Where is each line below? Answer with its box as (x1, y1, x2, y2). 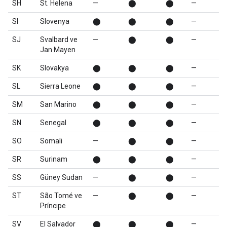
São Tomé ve (40, 192, 82, 200)
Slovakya (40, 64, 69, 72)
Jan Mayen (40, 46, 75, 54)
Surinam (40, 155, 67, 163)
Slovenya (40, 17, 69, 25)
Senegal (40, 119, 66, 127)
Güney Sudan (40, 173, 83, 181)
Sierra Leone (40, 82, 81, 90)
